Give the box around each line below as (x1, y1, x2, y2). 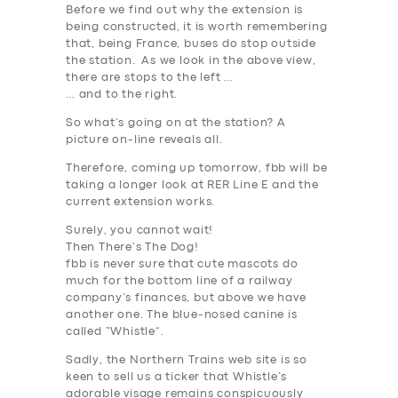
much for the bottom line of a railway (66, 276, 293, 287)
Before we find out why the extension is (66, 5, 304, 16)
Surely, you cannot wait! (66, 226, 214, 236)
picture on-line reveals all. (66, 135, 223, 146)
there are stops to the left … (66, 73, 235, 84)
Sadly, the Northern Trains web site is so (66, 355, 307, 366)
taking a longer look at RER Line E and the (66, 180, 319, 191)
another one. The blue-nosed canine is (66, 310, 298, 321)
